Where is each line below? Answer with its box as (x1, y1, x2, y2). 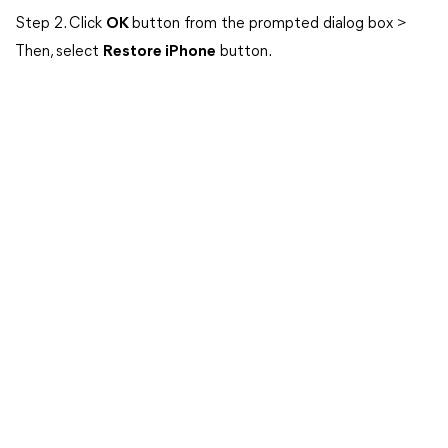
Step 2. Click (15, 16, 106, 32)
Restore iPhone (103, 44, 216, 60)
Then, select (15, 44, 103, 60)
